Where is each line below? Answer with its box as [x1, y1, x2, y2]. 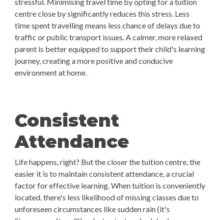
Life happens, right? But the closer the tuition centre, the [15, 157, 200, 166]
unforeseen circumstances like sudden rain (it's [15, 204, 170, 214]
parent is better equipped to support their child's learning [15, 44, 205, 54]
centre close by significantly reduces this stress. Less [15, 9, 190, 18]
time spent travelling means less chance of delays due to [15, 21, 200, 30]
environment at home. [15, 68, 87, 77]
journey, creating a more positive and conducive [15, 56, 173, 65]
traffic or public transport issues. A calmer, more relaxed [15, 32, 202, 42]
